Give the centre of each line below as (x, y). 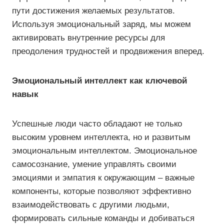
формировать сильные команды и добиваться (103, 218)
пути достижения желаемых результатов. (93, 11)
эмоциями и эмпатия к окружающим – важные (103, 178)
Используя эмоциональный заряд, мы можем (101, 24)
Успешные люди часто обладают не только (97, 124)
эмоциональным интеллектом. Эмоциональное (104, 151)
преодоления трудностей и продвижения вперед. (108, 51)
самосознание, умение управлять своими (94, 164)
